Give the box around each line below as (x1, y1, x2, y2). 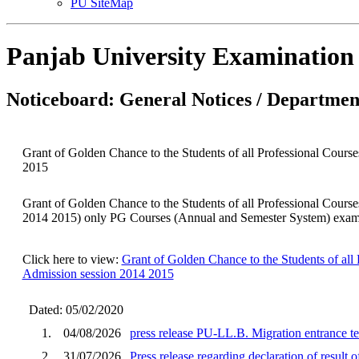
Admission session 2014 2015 (22, 266, 174, 280)
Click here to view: (22, 252, 122, 266)
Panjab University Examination (6, 42, 354, 71)
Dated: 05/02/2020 (22, 302, 123, 317)
